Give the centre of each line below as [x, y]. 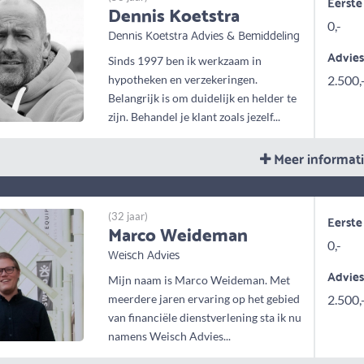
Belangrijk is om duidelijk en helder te [203, 98]
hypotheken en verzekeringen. [183, 80]
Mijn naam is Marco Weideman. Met [199, 280]
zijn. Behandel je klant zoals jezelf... [195, 117]
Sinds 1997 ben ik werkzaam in [185, 61]
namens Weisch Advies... [170, 336]
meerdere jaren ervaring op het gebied [204, 299]
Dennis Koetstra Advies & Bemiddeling [204, 35]
